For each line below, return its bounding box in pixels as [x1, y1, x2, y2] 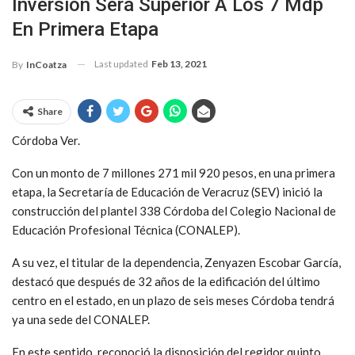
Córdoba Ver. [12, 132, 80, 147]
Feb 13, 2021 [151, 57, 207, 70]
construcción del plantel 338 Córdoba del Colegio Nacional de [12, 203, 336, 218]
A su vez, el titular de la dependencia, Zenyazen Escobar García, [12, 254, 341, 269]
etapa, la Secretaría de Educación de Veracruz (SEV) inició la [12, 184, 323, 199]
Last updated [94, 57, 150, 70]
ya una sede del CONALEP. [12, 311, 150, 326]
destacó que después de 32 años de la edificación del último [12, 273, 320, 288]
